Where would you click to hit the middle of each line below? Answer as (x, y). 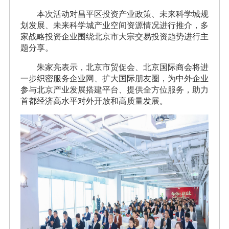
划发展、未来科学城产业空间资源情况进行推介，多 (114, 25)
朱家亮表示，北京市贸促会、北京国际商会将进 (123, 67)
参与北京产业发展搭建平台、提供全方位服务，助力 (114, 89)
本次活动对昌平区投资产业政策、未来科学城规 (123, 14)
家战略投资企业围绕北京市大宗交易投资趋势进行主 (114, 36)
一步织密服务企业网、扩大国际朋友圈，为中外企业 (114, 78)
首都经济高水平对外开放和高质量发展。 (94, 101)
